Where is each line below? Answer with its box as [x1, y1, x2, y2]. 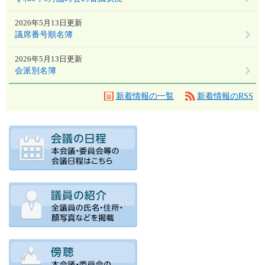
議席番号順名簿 [15, 30, 73, 40]
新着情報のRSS [197, 92, 253, 101]
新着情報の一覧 [116, 92, 174, 101]
